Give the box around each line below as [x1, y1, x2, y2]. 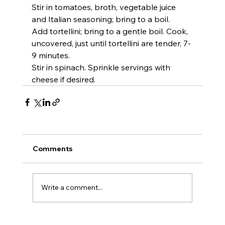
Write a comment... [41, 183, 102, 192]
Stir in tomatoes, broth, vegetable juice [31, 2, 178, 12]
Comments [32, 144, 72, 153]
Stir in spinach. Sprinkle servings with [31, 62, 172, 72]
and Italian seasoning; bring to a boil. [31, 14, 170, 24]
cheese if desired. [31, 74, 95, 84]
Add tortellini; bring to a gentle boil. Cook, [31, 26, 190, 36]
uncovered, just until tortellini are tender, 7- [31, 38, 191, 48]
